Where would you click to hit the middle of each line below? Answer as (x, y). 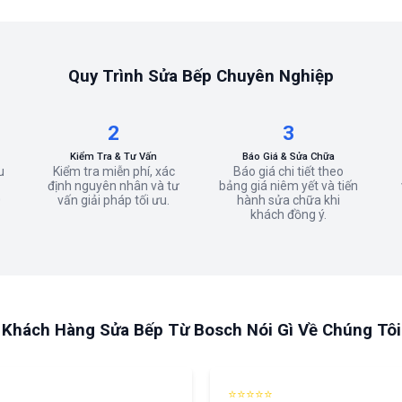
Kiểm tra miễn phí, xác (114, 171)
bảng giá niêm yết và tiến (288, 186)
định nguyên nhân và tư (114, 186)
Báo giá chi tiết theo (288, 171)
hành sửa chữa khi (288, 200)
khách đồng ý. (288, 214)
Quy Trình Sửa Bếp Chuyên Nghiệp (201, 76)
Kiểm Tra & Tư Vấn (114, 157)
